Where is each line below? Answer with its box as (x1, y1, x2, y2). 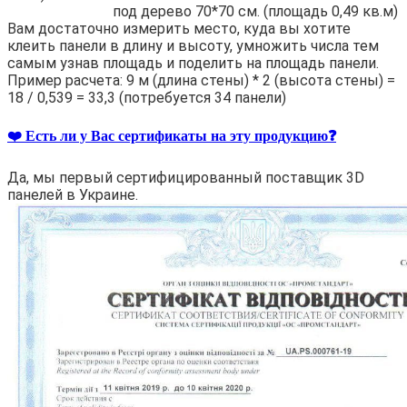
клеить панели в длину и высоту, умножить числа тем (7, 36, 379, 55)
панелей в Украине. (7, 186, 138, 204)
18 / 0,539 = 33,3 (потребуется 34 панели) (7, 88, 286, 106)
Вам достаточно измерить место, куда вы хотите (7, 19, 351, 37)
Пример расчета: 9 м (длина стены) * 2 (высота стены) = (7, 71, 395, 89)
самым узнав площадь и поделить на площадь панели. (7, 54, 379, 72)
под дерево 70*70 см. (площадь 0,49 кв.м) (7, 2, 398, 20)
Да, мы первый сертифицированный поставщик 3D (7, 169, 364, 187)
